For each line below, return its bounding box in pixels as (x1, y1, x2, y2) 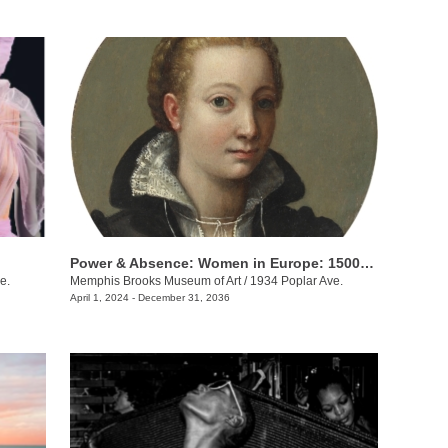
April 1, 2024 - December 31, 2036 (69, 292, 230, 304)
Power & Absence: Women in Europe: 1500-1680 (359, 255, 374, 272)
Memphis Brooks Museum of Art (69, 274, 241, 289)
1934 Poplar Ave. (249, 274, 343, 289)
